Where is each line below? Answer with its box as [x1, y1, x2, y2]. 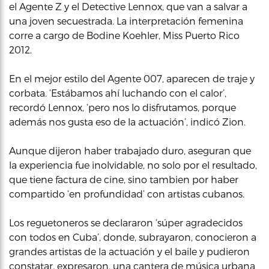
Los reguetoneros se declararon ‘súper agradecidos [9, 217, 243, 228]
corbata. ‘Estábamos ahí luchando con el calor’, [9, 87, 226, 98]
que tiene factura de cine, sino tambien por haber [9, 174, 238, 185]
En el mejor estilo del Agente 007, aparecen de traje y [9, 73, 255, 84]
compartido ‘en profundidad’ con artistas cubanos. [9, 188, 244, 199]
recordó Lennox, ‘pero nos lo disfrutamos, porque [9, 101, 236, 113]
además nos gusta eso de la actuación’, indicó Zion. [9, 116, 246, 127]
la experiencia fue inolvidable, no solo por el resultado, [9, 159, 257, 171]
